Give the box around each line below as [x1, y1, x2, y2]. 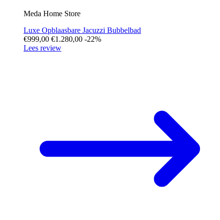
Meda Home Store [24, 9, 81, 18]
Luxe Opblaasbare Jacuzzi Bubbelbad [24, 26, 141, 34]
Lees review [24, 43, 61, 52]
